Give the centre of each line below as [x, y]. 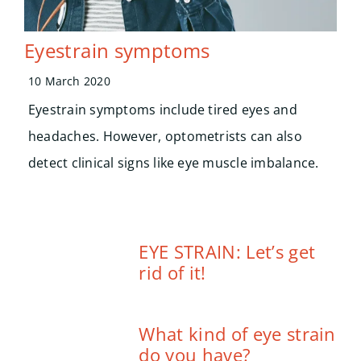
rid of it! [172, 273]
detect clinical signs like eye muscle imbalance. [173, 163]
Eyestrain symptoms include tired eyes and [162, 110]
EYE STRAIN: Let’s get [227, 252]
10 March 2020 [69, 81]
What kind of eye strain [237, 334]
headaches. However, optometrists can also [165, 137]
